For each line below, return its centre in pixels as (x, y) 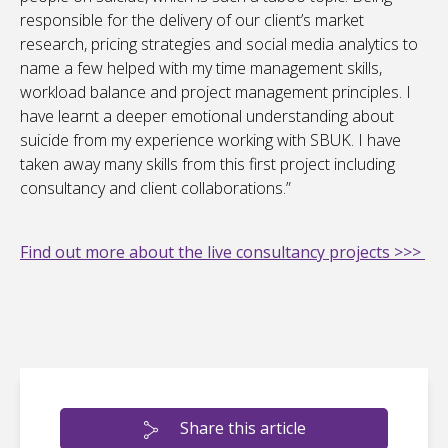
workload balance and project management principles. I (215, 92)
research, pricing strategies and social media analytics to (219, 44)
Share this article (243, 428)
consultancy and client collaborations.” (155, 188)
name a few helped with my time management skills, (201, 68)
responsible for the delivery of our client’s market (192, 20)
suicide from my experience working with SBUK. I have (210, 140)
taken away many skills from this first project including (207, 164)
